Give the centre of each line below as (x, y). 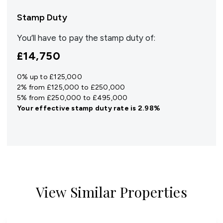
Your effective (44, 108)
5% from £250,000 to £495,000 (72, 98)
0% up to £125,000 (50, 77)
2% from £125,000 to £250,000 (71, 87)
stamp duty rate (100, 108)
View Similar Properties (111, 192)
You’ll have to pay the (58, 38)
